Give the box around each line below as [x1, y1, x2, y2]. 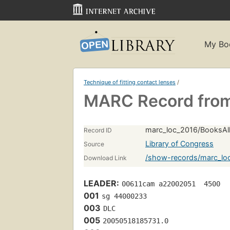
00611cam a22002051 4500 [122, 179, 220, 188]
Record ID [84, 126, 112, 134]
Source [84, 140, 104, 148]
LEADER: [84, 178, 119, 188]
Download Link [84, 154, 127, 162]
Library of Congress [145, 139, 214, 148]
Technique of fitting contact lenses [84, 78, 176, 86]
